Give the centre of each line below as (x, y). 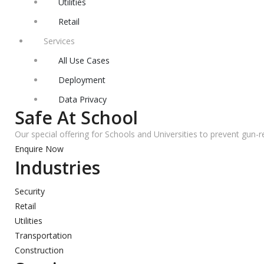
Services (59, 41)
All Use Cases (84, 60)
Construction (39, 250)
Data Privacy (82, 99)
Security (30, 191)
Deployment (82, 80)
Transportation (43, 235)
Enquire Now (39, 149)
